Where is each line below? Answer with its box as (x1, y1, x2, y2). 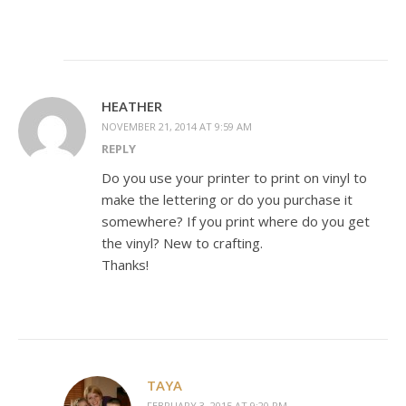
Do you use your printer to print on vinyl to (101, 169, 367, 188)
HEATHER (101, 97, 162, 116)
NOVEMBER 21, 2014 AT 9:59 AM (101, 120, 252, 134)
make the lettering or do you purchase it (101, 190, 353, 209)
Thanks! (101, 256, 149, 275)
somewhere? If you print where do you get (101, 212, 370, 231)
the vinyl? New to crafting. (101, 234, 263, 253)
